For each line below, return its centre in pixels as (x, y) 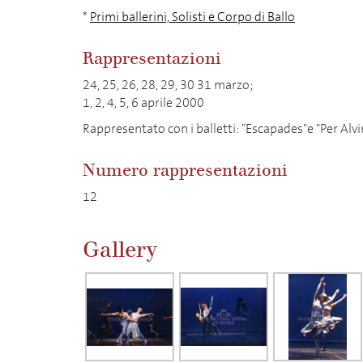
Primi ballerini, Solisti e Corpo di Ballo (192, 17)
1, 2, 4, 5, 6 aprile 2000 (143, 102)
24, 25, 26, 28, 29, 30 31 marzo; (168, 85)
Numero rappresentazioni (185, 171)
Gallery (120, 250)
